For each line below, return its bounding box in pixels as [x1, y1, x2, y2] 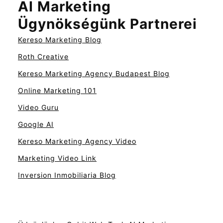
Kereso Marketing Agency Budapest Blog [18, 69, 170, 78]
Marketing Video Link [18, 153, 97, 162]
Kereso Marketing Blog [18, 35, 102, 44]
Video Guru [18, 103, 59, 111]
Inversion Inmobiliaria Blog [18, 170, 116, 179]
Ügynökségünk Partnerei [18, 15, 197, 32]
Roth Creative [18, 52, 69, 61]
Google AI [18, 119, 54, 128]
